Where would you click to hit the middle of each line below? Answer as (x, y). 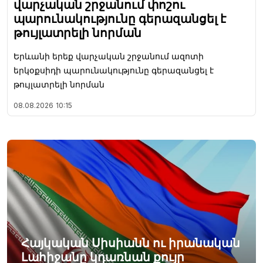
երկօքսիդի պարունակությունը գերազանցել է (114, 70)
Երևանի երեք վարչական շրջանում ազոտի (109, 56)
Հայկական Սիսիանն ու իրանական (131, 243)
